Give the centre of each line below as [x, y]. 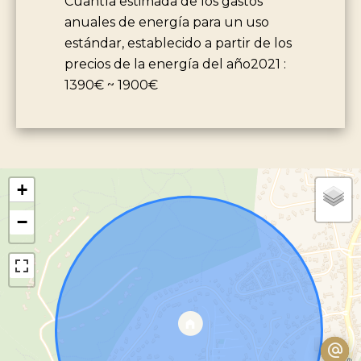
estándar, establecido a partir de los [178, 43]
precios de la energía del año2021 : [175, 64]
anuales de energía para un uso [167, 22]
